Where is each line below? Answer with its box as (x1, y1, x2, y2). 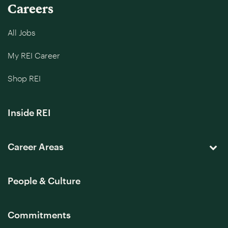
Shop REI (8, 73, 41, 83)
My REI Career (8, 50, 60, 60)
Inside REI (8, 107, 51, 118)
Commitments (8, 209, 71, 220)
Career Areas (8, 141, 64, 152)
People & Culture (8, 175, 80, 186)
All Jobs (8, 27, 35, 37)
